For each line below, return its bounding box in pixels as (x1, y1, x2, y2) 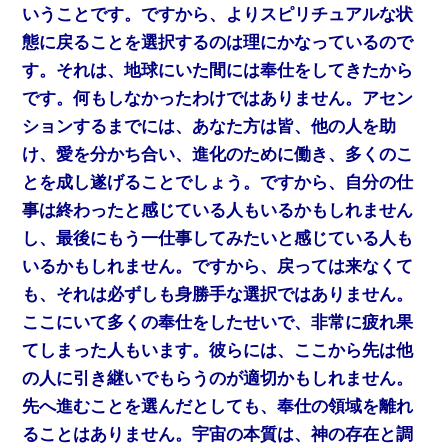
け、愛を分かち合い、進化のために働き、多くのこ (22, 144, 414, 164)
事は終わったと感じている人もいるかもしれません (22, 200, 414, 220)
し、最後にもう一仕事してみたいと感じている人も (22, 228, 414, 248)
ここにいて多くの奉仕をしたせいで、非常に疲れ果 (22, 312, 414, 332)
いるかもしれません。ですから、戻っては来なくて (22, 256, 414, 276)
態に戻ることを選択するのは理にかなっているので (22, 32, 414, 52)
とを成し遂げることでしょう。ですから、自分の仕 (22, 172, 414, 192)
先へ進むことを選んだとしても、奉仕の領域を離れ (22, 396, 414, 416)
